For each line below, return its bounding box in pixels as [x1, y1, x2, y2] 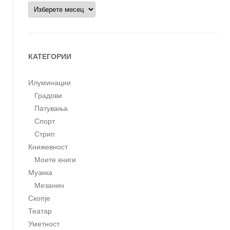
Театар [28, 207, 52, 216]
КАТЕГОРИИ [28, 52, 71, 61]
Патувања [34, 104, 68, 113]
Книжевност [28, 143, 68, 151]
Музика [28, 168, 52, 177]
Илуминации [28, 79, 71, 87]
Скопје [28, 194, 50, 203]
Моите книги [34, 156, 76, 164]
